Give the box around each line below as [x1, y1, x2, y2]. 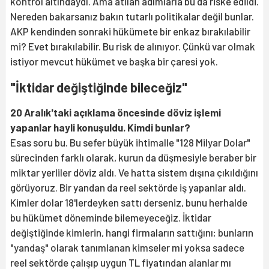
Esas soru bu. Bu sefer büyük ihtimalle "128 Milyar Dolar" [10, 136, 250, 149]
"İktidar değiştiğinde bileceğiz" [10, 79, 187, 95]
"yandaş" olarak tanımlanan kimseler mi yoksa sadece [10, 241, 244, 254]
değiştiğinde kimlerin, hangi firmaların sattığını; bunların [10, 226, 253, 239]
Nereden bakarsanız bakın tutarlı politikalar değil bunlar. [10, 10, 254, 23]
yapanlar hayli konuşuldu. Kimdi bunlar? [10, 121, 190, 134]
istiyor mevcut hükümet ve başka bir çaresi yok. [10, 55, 218, 68]
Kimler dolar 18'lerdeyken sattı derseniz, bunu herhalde [10, 196, 247, 209]
